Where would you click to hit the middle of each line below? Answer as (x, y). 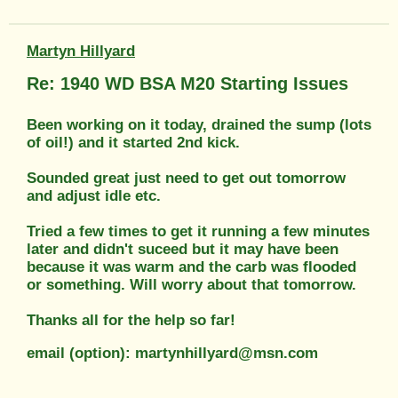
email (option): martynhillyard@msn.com (172, 353)
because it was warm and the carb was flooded (191, 267)
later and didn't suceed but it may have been (183, 249)
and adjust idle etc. (94, 195)
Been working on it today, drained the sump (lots (199, 124)
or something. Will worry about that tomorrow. (191, 284)
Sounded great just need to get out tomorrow (186, 178)
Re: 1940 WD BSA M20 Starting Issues (187, 83)
